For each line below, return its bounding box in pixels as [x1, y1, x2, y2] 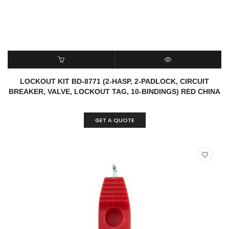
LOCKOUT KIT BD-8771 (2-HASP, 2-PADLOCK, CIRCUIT [20, 77, 209, 85]
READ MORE [46, 74, 76, 81]
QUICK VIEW [152, 74, 184, 81]
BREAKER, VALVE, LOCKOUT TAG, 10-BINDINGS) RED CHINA [9, 87, 220, 96]
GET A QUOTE [95, 116, 134, 124]
